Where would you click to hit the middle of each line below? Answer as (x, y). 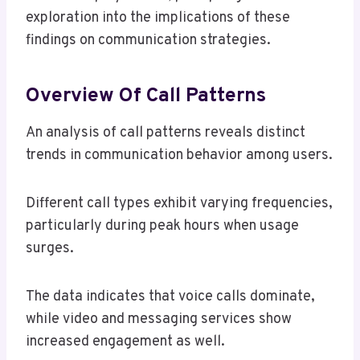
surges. (50, 248)
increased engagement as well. (125, 342)
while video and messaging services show (159, 319)
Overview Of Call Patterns (146, 97)
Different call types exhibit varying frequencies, (179, 203)
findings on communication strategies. (148, 40)
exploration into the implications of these (158, 18)
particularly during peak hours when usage (162, 226)
